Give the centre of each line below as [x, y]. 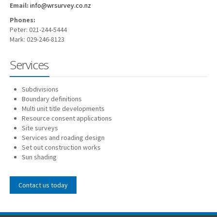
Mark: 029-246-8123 [37, 39]
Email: [20, 5]
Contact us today [43, 185]
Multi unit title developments [63, 108]
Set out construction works [61, 147]
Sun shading [39, 157]
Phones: [23, 20]
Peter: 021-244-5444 [38, 30]
